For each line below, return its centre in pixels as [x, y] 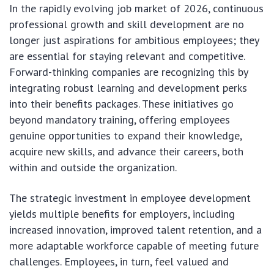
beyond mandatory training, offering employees [120, 119]
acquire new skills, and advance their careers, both [126, 151]
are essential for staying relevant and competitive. [127, 56]
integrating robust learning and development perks [128, 87]
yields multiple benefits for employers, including [122, 213]
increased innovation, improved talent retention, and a [135, 229]
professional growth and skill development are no [127, 24]
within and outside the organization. [93, 167]
